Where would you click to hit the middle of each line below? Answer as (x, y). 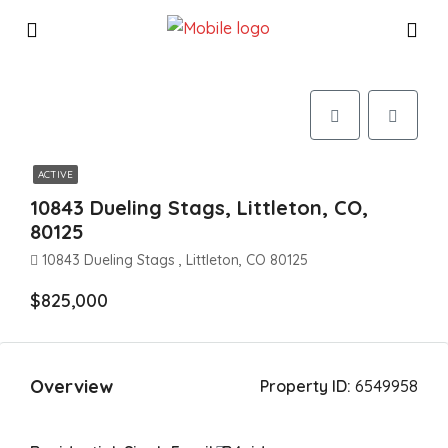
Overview (71, 386)
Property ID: (305, 386)
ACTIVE (55, 174)
